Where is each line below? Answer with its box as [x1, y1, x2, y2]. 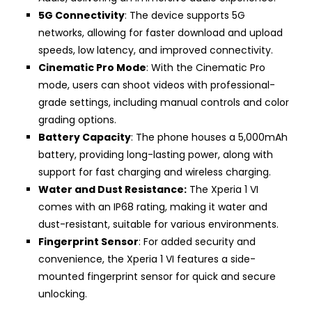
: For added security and [139, 235, 256, 249]
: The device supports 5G [125, 8, 245, 23]
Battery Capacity [38, 130, 131, 145]
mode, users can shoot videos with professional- [38, 78, 275, 93]
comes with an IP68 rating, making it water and [38, 200, 267, 214]
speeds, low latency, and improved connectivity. [38, 43, 273, 58]
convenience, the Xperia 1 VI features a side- [38, 252, 256, 267]
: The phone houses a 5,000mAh [131, 130, 288, 145]
